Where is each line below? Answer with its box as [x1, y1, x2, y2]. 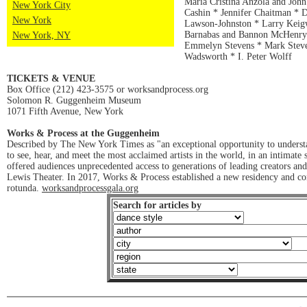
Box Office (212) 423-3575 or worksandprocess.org [7, 84, 208, 95]
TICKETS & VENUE [7, 73, 95, 84]
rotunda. [7, 183, 42, 193]
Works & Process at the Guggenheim [7, 128, 160, 138]
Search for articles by [113, 200, 201, 210]
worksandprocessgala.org [42, 183, 138, 193]
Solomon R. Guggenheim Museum [7, 95, 141, 106]
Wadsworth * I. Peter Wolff [184, 51, 292, 62]
